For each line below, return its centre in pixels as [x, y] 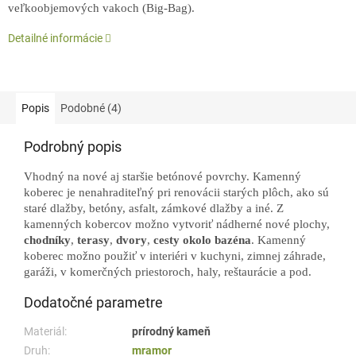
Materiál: [45, 332]
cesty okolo [182, 240]
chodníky [47, 240]
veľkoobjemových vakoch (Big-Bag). [101, 8]
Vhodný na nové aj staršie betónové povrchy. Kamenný [163, 177]
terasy [93, 240]
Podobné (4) [91, 108]
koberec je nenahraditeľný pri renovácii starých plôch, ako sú [176, 193]
